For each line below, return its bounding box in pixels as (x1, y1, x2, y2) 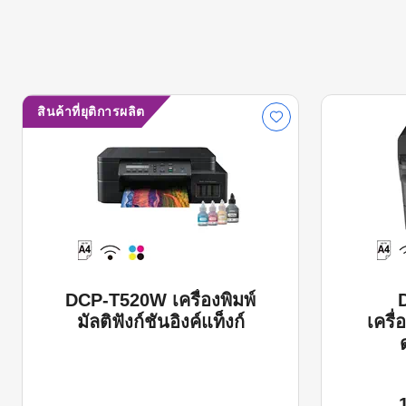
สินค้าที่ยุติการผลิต (37, 104, 145, 120)
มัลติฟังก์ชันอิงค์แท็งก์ (76, 312, 245, 333)
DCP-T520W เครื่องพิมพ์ (65, 290, 256, 311)
